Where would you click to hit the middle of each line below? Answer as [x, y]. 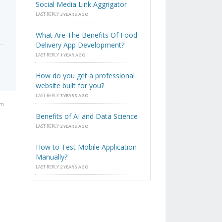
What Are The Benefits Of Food [87, 35]
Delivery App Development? [80, 45]
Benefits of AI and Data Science [87, 116]
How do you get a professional [85, 76]
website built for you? [70, 86]
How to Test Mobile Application [86, 147]
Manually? [52, 157]
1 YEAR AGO [73, 55]
